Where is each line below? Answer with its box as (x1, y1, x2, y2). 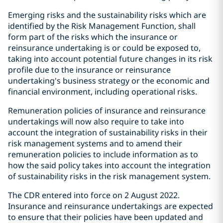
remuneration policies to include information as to (8, 149, 198, 160)
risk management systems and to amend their (8, 138, 182, 149)
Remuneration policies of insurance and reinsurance (8, 105, 206, 116)
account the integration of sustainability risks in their (8, 127, 208, 138)
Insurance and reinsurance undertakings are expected (8, 201, 213, 212)
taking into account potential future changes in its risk (8, 53, 213, 64)
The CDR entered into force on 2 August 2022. (8, 190, 180, 201)
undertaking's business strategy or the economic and (8, 75, 210, 86)
